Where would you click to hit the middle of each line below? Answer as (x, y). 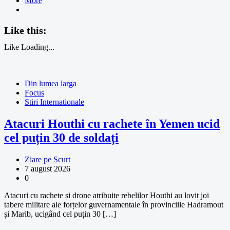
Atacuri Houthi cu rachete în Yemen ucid (112, 123)
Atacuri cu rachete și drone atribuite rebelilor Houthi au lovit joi (107, 195)
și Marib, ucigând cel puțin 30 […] (60, 214)
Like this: (25, 30)
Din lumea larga (51, 83)
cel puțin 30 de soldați (61, 137)
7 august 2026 (47, 168)
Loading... (38, 47)
